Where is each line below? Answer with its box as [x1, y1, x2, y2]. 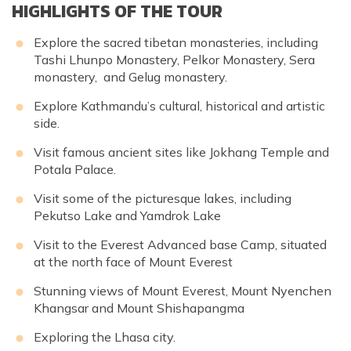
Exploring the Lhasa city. [34, 328, 175, 345]
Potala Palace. [34, 161, 116, 177]
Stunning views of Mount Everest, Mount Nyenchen [34, 282, 331, 299]
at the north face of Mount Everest [34, 253, 233, 270]
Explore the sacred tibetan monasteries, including [34, 34, 318, 50]
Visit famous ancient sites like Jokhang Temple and [34, 143, 329, 160]
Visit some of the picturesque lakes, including [34, 190, 291, 206]
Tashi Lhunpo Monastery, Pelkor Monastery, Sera [34, 51, 315, 67]
